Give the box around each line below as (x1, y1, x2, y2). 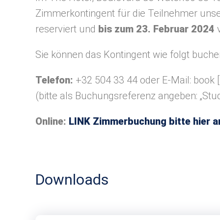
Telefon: (35, 74, 73, 86)
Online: (35, 115, 66, 127)
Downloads (35, 171, 109, 188)
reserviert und (35, 23, 98, 35)
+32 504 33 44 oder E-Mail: (73, 74, 193, 86)
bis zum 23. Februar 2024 (98, 23, 215, 35)
